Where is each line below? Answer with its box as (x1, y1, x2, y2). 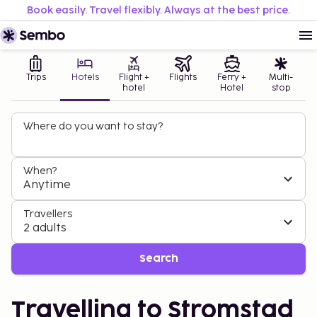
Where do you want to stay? (23, 120, 163, 132)
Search (139, 254, 178, 263)
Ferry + (217, 72, 247, 83)
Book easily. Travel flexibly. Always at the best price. (27, 4, 290, 16)
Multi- (269, 72, 294, 83)
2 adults (23, 221, 67, 235)
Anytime (23, 178, 71, 192)
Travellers (23, 208, 72, 220)
